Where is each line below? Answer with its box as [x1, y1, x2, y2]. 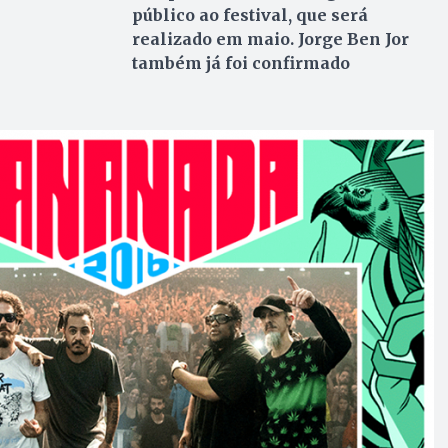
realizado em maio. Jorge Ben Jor [131, 28, 409, 49]
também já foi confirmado [131, 52, 350, 73]
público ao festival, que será [131, 4, 368, 25]
